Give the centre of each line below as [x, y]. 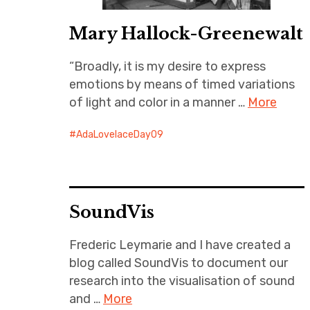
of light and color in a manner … [158, 102]
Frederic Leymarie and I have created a [180, 245]
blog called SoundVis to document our [179, 263]
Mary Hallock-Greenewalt [186, 34]
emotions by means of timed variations [182, 84]
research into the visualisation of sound [182, 281]
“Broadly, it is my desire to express [167, 66]
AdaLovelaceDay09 [120, 135]
